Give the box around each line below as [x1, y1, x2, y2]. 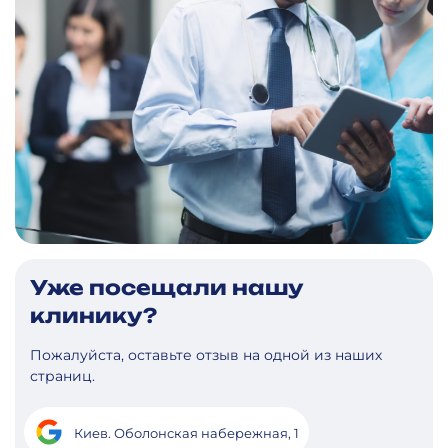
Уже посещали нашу [30, 274, 303, 300]
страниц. [30, 366, 95, 385]
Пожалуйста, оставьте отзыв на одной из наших [30, 345, 382, 364]
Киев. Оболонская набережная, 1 [74, 424, 299, 441]
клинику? [30, 302, 157, 328]
